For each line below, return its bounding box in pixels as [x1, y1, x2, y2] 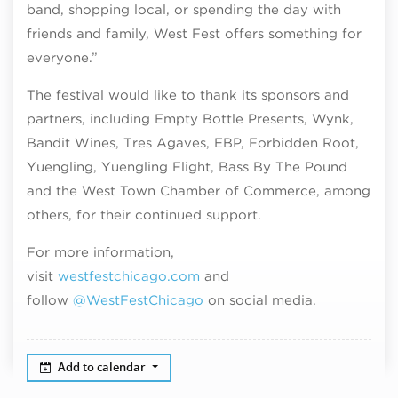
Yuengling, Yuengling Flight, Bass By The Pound [27, 158, 347, 175]
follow [27, 291, 73, 308]
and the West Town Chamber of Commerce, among [27, 182, 370, 199]
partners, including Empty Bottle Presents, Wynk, [27, 110, 354, 127]
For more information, [27, 243, 174, 260]
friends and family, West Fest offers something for [27, 25, 362, 42]
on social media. [203, 291, 316, 308]
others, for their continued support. [27, 206, 261, 223]
